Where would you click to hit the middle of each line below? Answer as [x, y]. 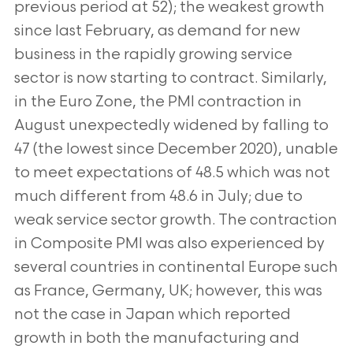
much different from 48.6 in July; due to [158, 197]
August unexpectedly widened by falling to [171, 126]
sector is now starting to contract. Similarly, [170, 78]
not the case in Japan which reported [152, 315]
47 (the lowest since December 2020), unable [176, 149]
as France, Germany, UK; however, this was [168, 291]
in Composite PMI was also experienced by [169, 244]
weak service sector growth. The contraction [175, 220]
